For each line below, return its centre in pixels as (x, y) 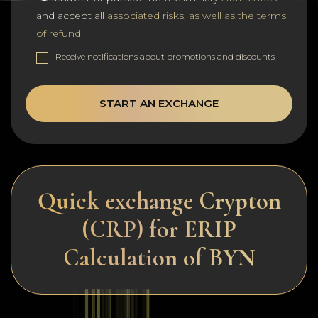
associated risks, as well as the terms (197, 15)
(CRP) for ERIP (159, 229)
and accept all (72, 15)
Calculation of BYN (159, 258)
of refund (59, 33)
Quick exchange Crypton (159, 201)
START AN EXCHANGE (159, 103)
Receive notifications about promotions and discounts (165, 56)
